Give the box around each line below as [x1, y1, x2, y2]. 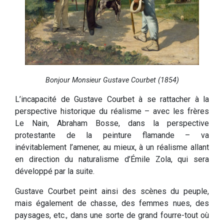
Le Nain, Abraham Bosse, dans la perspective [15, 118, 209, 128]
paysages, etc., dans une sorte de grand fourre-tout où [15, 210, 209, 220]
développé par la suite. [15, 166, 94, 176]
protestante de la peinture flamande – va [15, 130, 209, 140]
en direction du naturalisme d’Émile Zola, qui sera [15, 154, 209, 164]
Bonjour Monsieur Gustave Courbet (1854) [45, 76, 179, 85]
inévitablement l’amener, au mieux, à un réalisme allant [15, 142, 209, 152]
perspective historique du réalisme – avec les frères [15, 106, 209, 116]
